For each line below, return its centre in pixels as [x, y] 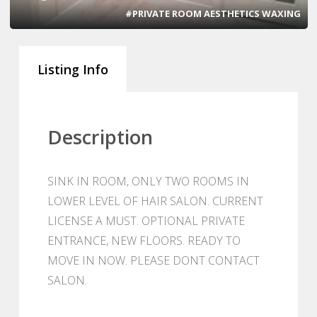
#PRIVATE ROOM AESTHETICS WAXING [213, 13]
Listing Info [73, 69]
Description [100, 137]
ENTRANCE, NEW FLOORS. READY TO [144, 240]
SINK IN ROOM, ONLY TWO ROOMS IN [148, 181]
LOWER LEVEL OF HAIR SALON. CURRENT [155, 201]
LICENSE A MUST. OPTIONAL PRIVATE [146, 220]
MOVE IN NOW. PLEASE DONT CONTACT [154, 260]
